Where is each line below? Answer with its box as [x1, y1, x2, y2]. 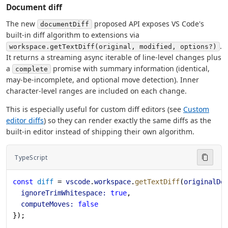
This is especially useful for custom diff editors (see [6, 104, 183, 115]
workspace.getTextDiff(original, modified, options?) [9, 43, 217, 51]
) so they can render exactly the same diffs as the [44, 116, 211, 126]
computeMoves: [13, 200, 74, 209]
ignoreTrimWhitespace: [13, 189, 106, 197]
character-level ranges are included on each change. [6, 86, 187, 96]
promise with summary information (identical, [51, 64, 210, 74]
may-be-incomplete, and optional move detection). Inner [6, 75, 199, 85]
